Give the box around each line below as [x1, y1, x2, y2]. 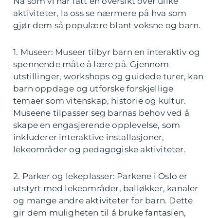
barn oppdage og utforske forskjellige [13, 84, 174, 93]
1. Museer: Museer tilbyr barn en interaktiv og [13, 47, 200, 57]
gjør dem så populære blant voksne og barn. [13, 20, 201, 30]
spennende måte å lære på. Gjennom [13, 59, 169, 69]
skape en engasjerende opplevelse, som [13, 120, 181, 130]
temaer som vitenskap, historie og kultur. [13, 96, 186, 106]
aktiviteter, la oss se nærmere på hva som [13, 8, 187, 18]
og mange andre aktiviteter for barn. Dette [13, 196, 193, 205]
